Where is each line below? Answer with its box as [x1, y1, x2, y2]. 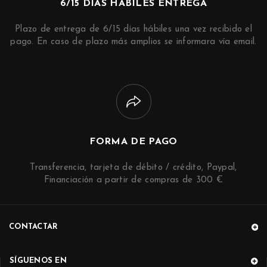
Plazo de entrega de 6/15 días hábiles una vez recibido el [14, 25, 253, 35]
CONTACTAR [9, 223, 58, 231]
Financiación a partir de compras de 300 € [44, 176, 223, 185]
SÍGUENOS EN [10, 257, 67, 265]
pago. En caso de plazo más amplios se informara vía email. [10, 38, 257, 47]
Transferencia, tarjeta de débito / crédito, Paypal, [30, 163, 237, 173]
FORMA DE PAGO [89, 137, 178, 147]
